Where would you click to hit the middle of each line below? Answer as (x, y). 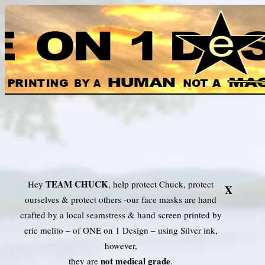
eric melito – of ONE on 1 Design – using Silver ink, (121, 230)
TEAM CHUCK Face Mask (74, 87)
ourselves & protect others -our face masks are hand (121, 199)
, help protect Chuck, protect (161, 184)
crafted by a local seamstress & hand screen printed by (121, 214)
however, (121, 245)
